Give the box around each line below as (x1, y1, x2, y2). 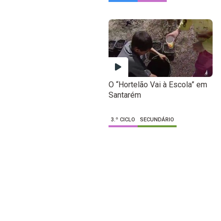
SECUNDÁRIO (140, 116, 174, 123)
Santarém (108, 90, 141, 100)
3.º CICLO (110, 116, 135, 123)
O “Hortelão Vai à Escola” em (108, 80, 207, 90)
